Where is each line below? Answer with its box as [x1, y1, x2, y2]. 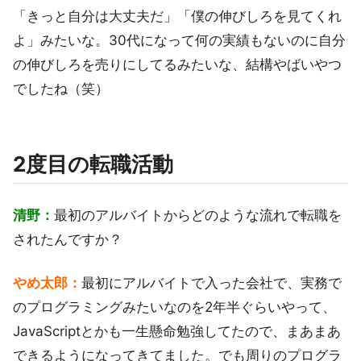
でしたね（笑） [13, 80, 109, 97]
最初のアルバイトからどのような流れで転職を [54, 206, 342, 223]
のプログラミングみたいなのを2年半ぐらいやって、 [13, 298, 336, 315]
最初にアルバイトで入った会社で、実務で [81, 274, 342, 291]
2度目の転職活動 [13, 151, 173, 176]
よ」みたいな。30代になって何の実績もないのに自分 [13, 31, 346, 48]
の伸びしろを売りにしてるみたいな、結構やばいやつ [13, 56, 342, 73]
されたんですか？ [13, 230, 122, 247]
